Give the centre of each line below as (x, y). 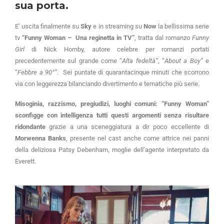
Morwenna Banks (40, 138)
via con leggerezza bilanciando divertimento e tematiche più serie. (107, 83)
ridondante (30, 126)
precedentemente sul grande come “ (69, 60)
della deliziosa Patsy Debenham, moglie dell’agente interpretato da (112, 149)
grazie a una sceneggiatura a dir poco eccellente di (127, 126)
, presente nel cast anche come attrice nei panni (137, 138)
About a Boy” (184, 60)
